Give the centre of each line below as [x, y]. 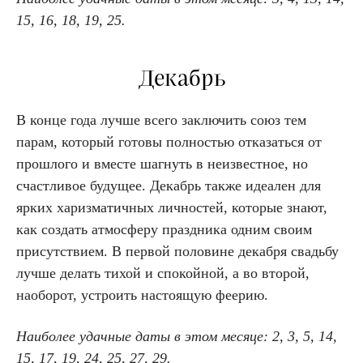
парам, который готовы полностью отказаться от [169, 141]
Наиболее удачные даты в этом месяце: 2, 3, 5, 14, [177, 336]
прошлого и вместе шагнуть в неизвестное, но [162, 163]
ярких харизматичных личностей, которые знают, [172, 207]
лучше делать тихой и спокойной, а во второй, [163, 273]
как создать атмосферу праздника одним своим [164, 229]
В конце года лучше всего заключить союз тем [161, 120]
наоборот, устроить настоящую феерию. [142, 295]
